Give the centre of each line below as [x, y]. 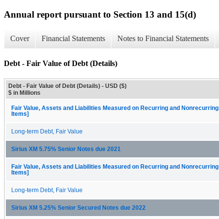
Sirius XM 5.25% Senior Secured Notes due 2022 [78, 208]
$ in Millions [24, 93]
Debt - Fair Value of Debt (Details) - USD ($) [67, 86]
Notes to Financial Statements [163, 39]
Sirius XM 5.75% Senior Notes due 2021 [66, 149]
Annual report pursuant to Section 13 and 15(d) [100, 14]
